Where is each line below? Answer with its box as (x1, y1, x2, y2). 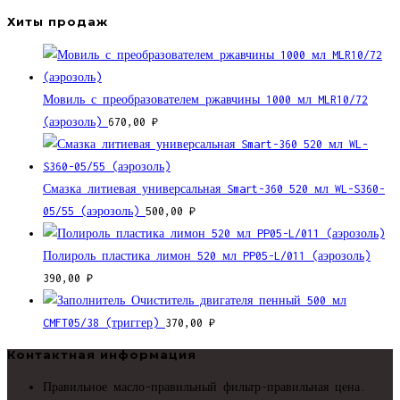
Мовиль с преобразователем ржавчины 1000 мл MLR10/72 (43, 92, 368, 106)
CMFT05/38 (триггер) (43, 315, 159, 329)
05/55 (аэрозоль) (43, 204, 139, 218)
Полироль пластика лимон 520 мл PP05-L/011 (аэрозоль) (43, 248, 371, 262)
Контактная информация (7, 347, 196, 362)
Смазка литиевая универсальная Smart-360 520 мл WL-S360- (43, 181, 385, 196)
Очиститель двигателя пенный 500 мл (131, 293, 346, 307)
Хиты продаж (7, 14, 108, 29)
